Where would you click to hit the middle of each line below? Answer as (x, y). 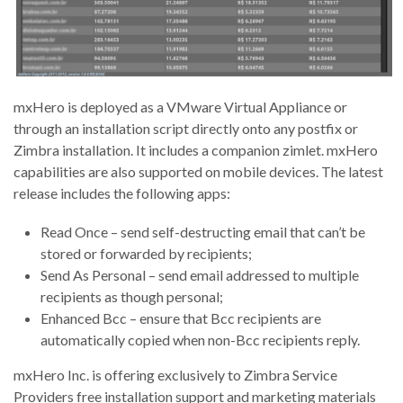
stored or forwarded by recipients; (146, 254)
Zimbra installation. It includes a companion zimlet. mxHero (196, 149)
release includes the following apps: (122, 193)
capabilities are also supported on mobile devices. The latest (198, 171)
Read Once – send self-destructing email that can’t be (203, 232)
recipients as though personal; (132, 297)
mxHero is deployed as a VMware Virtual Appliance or (180, 106)
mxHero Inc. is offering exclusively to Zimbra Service (175, 375)
